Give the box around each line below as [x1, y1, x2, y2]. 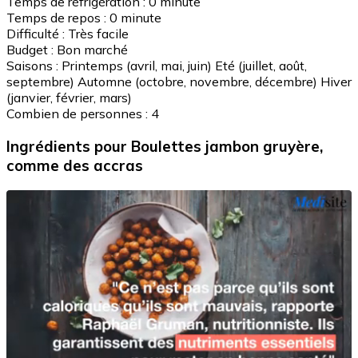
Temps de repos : [6, 10, 106, 26]
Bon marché [57, 42, 128, 58]
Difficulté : [6, 26, 65, 42]
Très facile [68, 26, 129, 42]
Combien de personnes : [6, 105, 148, 122]
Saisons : [6, 58, 58, 74]
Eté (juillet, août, [215, 58, 307, 74]
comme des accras [6, 155, 143, 175]
